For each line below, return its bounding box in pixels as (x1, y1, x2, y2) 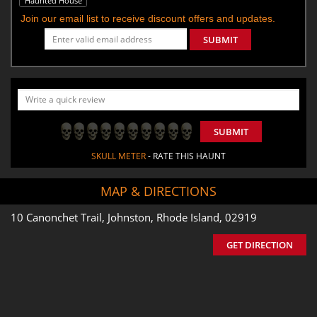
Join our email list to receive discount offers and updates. (21, 12, 275, 24)
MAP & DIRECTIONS (100, 182, 217, 200)
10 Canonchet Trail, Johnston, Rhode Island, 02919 (11, 210, 257, 225)
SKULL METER (91, 149, 146, 162)
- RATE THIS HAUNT (146, 149, 226, 162)
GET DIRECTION (226, 238, 293, 251)
